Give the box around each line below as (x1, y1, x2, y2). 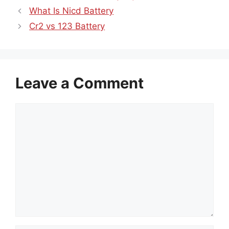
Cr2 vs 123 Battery (29, 21, 105, 32)
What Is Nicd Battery (29, 6, 114, 16)
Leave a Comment (15, 74, 144, 93)
